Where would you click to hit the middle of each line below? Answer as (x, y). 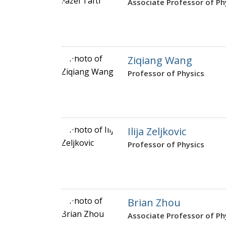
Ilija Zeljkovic (157, 132)
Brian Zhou (154, 203)
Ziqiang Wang (160, 61)
